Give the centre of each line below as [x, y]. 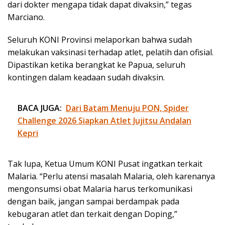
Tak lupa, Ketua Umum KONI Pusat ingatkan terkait [105, 163]
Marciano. [26, 17]
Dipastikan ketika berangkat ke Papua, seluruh [96, 65]
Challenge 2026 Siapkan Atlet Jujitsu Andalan [104, 120]
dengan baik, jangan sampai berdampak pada [93, 201]
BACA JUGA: [40, 108]
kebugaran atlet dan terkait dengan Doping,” [92, 214]
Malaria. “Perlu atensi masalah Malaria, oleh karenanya [111, 176]
